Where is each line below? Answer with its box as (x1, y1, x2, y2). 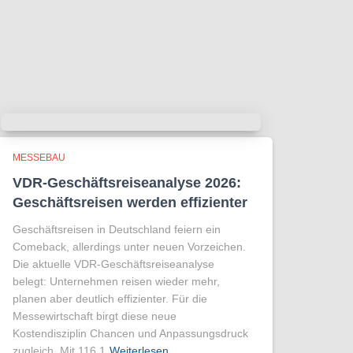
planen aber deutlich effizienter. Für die (13, 292, 207, 305)
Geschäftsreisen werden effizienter (13, 195, 247, 210)
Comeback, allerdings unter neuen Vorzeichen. (13, 240, 246, 253)
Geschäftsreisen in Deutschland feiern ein (13, 223, 221, 236)
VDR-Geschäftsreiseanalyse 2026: (13, 175, 241, 191)
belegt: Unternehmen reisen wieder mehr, (13, 275, 220, 288)
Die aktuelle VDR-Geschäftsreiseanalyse (13, 258, 214, 270)
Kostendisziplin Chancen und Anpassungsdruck (13, 327, 248, 340)
